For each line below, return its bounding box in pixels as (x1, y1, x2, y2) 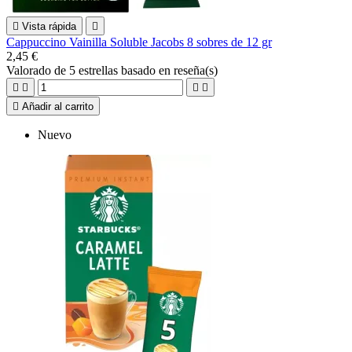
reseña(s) (174, 63, 218, 77)
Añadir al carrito (22, 100, 93, 112)
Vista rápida (22, 20, 76, 32)
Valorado (6, 63, 54, 77)
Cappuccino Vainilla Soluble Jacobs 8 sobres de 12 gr (6, 35, 272, 49)
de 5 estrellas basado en (54, 63, 174, 77)
